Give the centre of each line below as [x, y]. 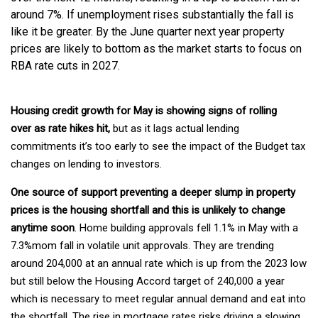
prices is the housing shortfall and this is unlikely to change [148, 210]
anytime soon [43, 228]
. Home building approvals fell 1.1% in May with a [186, 228]
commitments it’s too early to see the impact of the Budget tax [158, 147]
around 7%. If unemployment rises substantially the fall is [152, 15]
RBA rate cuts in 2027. [67, 66]
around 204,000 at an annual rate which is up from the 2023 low [159, 264]
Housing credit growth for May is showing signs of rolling [144, 111]
